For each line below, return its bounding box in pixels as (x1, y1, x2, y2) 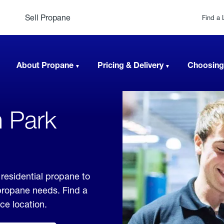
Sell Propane (25, 12, 70, 22)
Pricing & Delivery (97, 60, 163, 69)
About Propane (16, 60, 73, 69)
